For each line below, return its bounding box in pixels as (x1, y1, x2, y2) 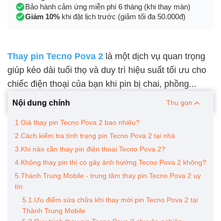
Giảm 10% (25, 12, 60, 21)
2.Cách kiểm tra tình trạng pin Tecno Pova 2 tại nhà (15, 132, 175, 140)
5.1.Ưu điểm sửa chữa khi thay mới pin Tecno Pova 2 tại (22, 196, 198, 204)
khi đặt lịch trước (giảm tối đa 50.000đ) (60, 12, 185, 21)
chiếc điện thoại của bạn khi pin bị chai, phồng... (7, 79, 199, 89)
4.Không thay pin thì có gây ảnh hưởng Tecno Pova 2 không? (15, 158, 206, 166)
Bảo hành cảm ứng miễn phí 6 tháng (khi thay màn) (25, 2, 190, 11)
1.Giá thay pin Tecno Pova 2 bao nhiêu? (15, 118, 140, 126)
